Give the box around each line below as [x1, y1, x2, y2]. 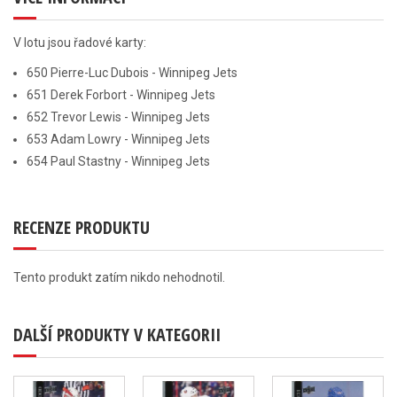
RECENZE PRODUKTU [13, 215, 150, 239]
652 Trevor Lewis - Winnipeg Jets [27, 110, 210, 124]
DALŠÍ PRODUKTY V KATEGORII [13, 323, 221, 346]
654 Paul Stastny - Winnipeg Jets [27, 154, 210, 168]
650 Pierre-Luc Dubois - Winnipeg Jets [27, 66, 237, 80]
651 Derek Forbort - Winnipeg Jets [27, 88, 215, 102]
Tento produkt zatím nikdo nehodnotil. [13, 270, 225, 284]
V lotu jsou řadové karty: [13, 35, 146, 50]
